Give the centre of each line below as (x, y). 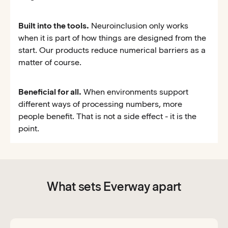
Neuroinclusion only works (139, 26)
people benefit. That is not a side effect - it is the (107, 117)
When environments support (135, 92)
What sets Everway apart (114, 187)
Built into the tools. (54, 26)
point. (29, 129)
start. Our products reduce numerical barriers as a (112, 50)
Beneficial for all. (50, 92)
